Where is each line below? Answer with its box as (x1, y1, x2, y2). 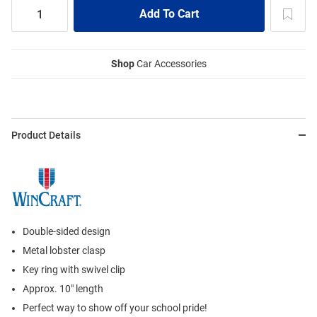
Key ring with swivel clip (23, 264, 125, 276)
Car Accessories (134, 58, 207, 70)
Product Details (11, 129, 81, 142)
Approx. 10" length (23, 283, 103, 295)
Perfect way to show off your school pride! (23, 302, 207, 314)
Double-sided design (23, 226, 110, 238)
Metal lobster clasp (23, 245, 105, 257)
